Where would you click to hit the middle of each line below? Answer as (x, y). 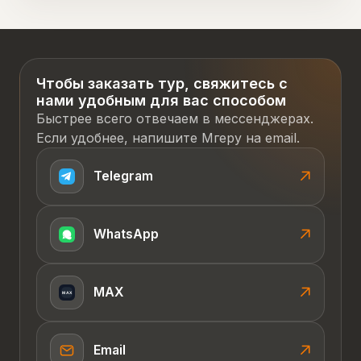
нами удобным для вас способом (161, 100)
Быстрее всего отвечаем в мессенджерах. (175, 118)
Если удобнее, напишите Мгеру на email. (168, 137)
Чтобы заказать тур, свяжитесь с (162, 83)
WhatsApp (126, 234)
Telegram (123, 176)
